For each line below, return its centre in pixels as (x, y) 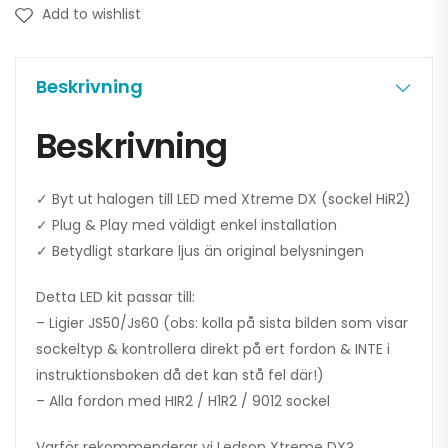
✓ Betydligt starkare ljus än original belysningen (200, 251)
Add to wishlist (91, 14)
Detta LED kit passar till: (115, 297)
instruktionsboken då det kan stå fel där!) (180, 375)
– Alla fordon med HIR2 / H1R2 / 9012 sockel (183, 401)
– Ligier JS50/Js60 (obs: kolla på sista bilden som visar (222, 323)
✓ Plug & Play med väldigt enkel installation (186, 225)
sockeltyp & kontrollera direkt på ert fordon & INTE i (213, 349)
